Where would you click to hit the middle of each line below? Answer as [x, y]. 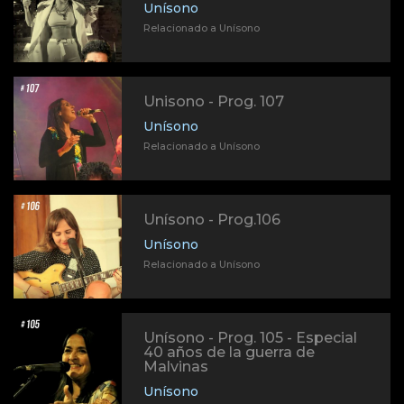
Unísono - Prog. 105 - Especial [250, 338]
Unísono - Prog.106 [212, 220]
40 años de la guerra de [229, 353]
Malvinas [176, 367]
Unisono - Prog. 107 [214, 102]
